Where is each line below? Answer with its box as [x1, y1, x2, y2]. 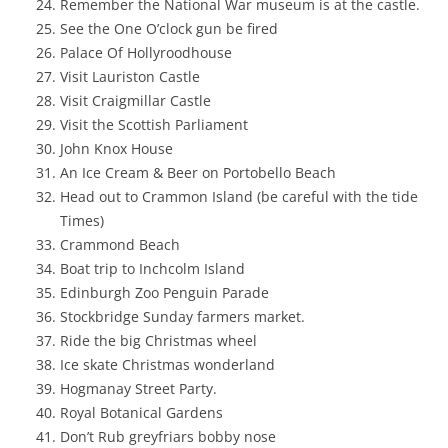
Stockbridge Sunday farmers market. [60, 306, 305, 326]
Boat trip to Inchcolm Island [60, 258, 245, 278]
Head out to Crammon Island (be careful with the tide [60, 186, 418, 206]
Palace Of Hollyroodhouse [60, 42, 232, 62]
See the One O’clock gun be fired [60, 18, 278, 38]
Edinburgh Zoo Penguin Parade [60, 282, 269, 302]
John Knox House [60, 138, 173, 158]
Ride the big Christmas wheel [60, 330, 257, 350]
